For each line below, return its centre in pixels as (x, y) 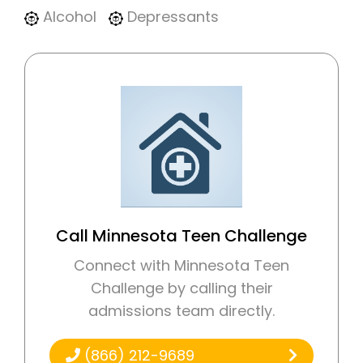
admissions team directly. (181, 311)
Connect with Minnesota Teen (181, 266)
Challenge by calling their (181, 288)
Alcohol (68, 17)
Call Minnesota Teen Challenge (181, 236)
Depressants (171, 17)
